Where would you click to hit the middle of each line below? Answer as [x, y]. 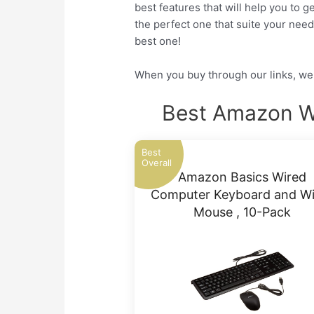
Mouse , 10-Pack [243, 212]
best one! [158, 41]
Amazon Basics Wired [243, 177]
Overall [157, 163]
